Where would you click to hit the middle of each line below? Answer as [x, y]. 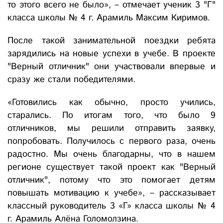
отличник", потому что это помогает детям [111, 180]
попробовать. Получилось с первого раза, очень [111, 142]
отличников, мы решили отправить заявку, [111, 129]
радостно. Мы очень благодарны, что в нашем [111, 155]
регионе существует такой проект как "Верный [111, 167]
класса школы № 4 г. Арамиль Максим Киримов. [109, 18]
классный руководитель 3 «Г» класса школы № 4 [111, 206]
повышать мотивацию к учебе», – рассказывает [111, 193]
